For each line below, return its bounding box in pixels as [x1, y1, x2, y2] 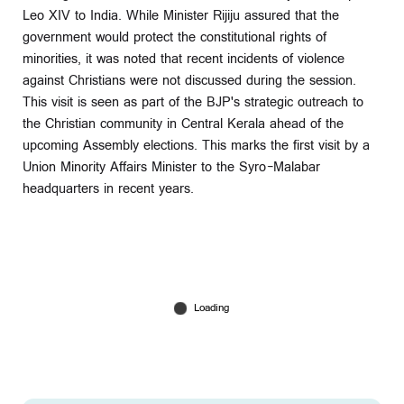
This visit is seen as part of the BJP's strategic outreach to [23, 92, 363, 112]
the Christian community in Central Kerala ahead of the [23, 114, 344, 133]
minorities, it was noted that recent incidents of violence [23, 49, 344, 69]
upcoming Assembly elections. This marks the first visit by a [23, 135, 370, 155]
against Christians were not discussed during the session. [23, 70, 356, 90]
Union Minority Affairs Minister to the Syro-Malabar [23, 157, 320, 177]
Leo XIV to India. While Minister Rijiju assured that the [23, 5, 339, 25]
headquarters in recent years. [23, 179, 194, 198]
